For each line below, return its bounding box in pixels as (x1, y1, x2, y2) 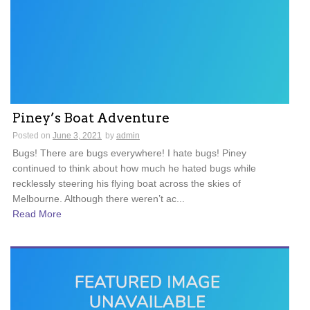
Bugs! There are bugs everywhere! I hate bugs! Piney (12, 147, 246, 158)
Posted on (12, 130, 53, 140)
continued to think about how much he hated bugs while (12, 162, 256, 174)
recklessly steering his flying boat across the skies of (12, 177, 241, 189)
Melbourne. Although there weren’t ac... (12, 192, 185, 204)
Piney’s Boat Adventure (12, 109, 170, 126)
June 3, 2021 (53, 130, 102, 140)
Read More (12, 208, 62, 220)
